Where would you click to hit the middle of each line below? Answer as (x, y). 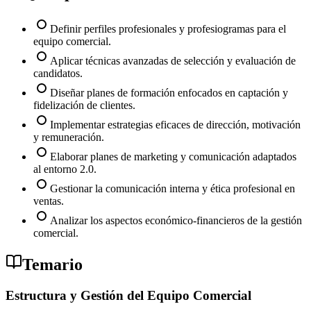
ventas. (49, 201)
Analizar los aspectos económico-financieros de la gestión (176, 221)
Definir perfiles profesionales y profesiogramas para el (168, 29)
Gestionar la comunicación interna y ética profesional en (173, 189)
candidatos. (58, 74)
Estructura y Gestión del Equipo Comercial (128, 295)
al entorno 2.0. (65, 169)
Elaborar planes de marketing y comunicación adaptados (173, 157)
